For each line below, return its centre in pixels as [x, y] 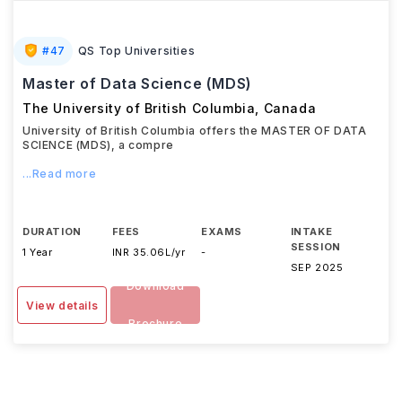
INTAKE [311, 232]
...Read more [60, 174]
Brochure [156, 323]
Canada [290, 108]
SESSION [315, 247]
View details [62, 306]
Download [155, 286]
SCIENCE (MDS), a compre [98, 145]
